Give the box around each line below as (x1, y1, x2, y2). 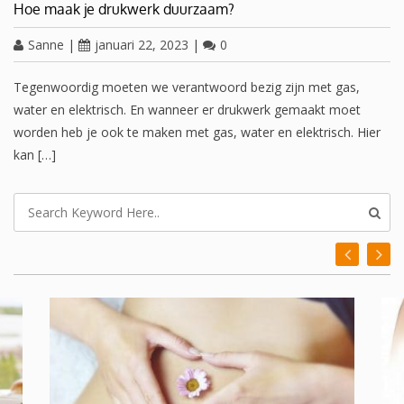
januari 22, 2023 (95, 36, 188, 53)
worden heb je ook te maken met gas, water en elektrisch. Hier (14, 124, 381, 141)
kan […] (14, 146, 56, 163)
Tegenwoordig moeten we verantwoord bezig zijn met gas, (14, 78, 360, 96)
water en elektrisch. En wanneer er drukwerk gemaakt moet (14, 101, 361, 118)
